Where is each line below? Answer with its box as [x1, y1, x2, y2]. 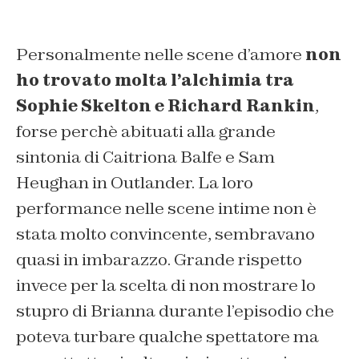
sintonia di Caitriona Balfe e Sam [16, 146, 275, 167]
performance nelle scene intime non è [16, 197, 317, 219]
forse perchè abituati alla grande [16, 120, 276, 142]
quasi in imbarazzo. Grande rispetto [16, 248, 302, 270]
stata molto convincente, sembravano [16, 223, 315, 244]
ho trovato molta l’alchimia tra [16, 69, 294, 91]
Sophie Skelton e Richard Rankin [16, 95, 315, 116]
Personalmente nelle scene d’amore [16, 43, 305, 65]
